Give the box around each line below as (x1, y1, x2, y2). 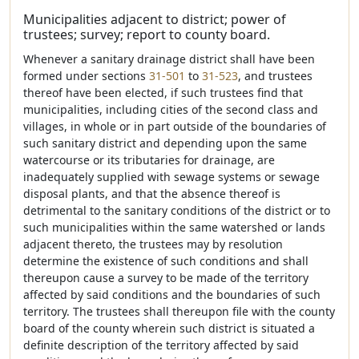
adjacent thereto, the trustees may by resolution (23, 236, 283, 252)
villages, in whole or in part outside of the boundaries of (23, 119, 326, 134)
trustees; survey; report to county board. (23, 26, 270, 43)
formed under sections (23, 68, 149, 83)
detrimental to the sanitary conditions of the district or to (23, 203, 330, 218)
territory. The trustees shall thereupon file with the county (23, 304, 335, 319)
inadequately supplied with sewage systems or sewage (23, 169, 320, 184)
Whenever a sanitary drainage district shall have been (23, 51, 315, 67)
